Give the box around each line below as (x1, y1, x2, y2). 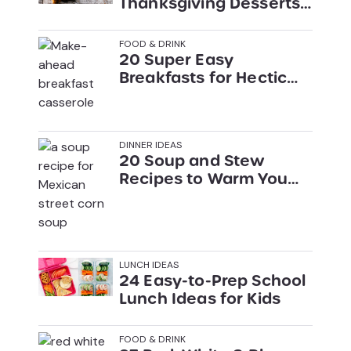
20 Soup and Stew (119, 150, 266, 171)
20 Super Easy (119, 49, 233, 70)
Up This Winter (119, 186, 234, 207)
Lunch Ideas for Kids (119, 288, 280, 309)
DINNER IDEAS (119, 138, 182, 151)
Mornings (119, 85, 195, 106)
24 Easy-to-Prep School (119, 270, 306, 291)
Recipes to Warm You (119, 168, 288, 189)
